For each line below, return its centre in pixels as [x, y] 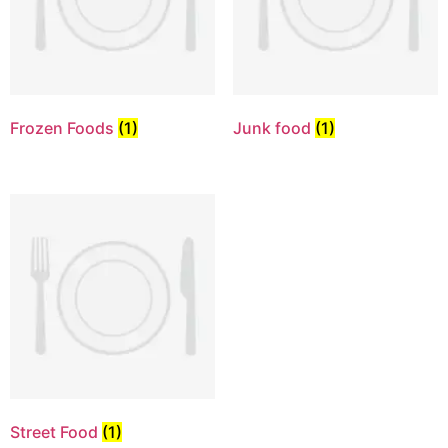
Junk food [273, 128]
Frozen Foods [64, 128]
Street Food [56, 432]
